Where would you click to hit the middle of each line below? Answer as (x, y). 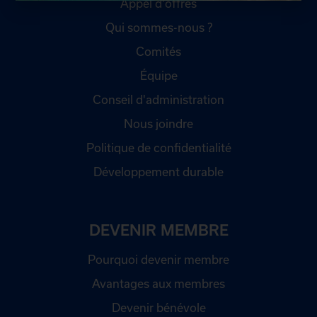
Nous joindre (158, 124)
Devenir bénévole (158, 308)
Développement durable (158, 172)
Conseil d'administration (158, 100)
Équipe (158, 76)
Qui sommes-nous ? (158, 28)
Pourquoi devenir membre (158, 260)
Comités (158, 52)
